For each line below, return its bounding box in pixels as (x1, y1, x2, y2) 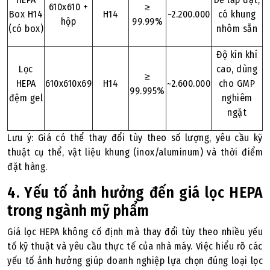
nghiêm (221, 92, 253, 104)
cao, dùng (216, 63, 258, 75)
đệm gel (8, 92, 43, 104)
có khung (218, 8, 256, 20)
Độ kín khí (216, 49, 257, 60)
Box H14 (8, 8, 43, 20)
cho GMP (218, 78, 256, 89)
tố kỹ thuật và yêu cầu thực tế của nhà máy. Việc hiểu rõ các (7, 240, 263, 252)
